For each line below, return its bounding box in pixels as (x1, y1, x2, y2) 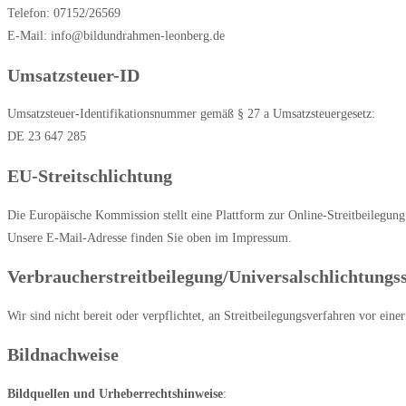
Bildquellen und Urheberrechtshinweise (7, 386, 223, 401)
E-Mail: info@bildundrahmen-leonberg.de (7, 29, 225, 43)
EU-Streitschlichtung (7, 165, 172, 186)
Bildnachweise (7, 344, 119, 365)
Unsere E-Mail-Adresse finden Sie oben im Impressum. (7, 230, 292, 245)
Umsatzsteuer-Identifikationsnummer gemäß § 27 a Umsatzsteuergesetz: (7, 107, 375, 121)
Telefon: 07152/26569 (7, 6, 121, 21)
